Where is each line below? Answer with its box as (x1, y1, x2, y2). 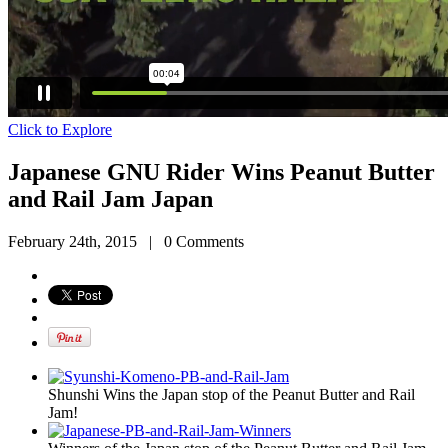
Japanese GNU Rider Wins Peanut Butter (8, 158, 435, 185)
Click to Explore (8, 121, 112, 138)
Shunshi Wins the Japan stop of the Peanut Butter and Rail (48, 385, 415, 403)
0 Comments (164, 232, 244, 250)
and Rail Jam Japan (8, 185, 213, 212)
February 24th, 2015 (8, 232, 137, 250)
